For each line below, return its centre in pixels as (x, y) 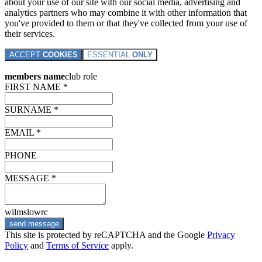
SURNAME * (32, 109)
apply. (121, 245)
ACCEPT (26, 54)
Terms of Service (77, 245)
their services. (30, 33)
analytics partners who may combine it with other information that (126, 12)
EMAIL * (23, 132)
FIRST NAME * (36, 87)
